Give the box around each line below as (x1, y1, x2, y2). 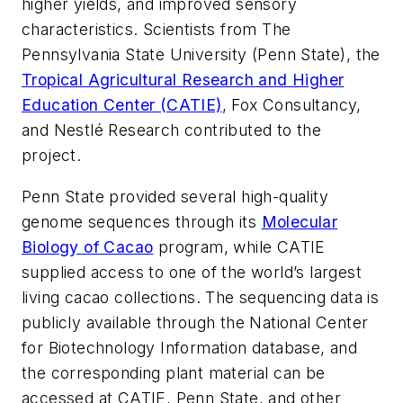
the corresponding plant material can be (22, 363, 326, 382)
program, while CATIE (153, 237, 326, 256)
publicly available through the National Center (22, 312, 369, 332)
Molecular (261, 211, 338, 231)
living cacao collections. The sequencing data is (22, 287, 380, 307)
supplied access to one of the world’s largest (22, 262, 362, 282)
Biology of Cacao (22, 237, 154, 256)
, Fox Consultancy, (221, 95, 362, 115)
